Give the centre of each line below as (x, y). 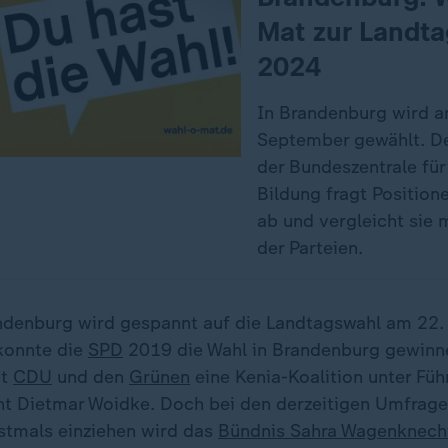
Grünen (159, 377)
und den (90, 377)
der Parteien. (309, 248)
